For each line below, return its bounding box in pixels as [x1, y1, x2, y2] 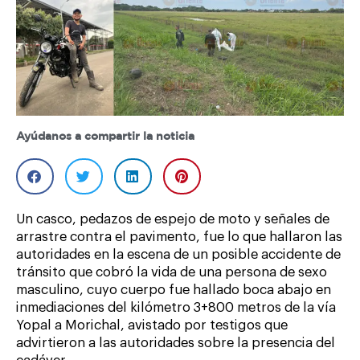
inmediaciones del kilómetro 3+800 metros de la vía [16, 301, 336, 314]
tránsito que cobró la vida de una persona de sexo [16, 265, 327, 279]
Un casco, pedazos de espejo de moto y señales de [16, 212, 329, 226]
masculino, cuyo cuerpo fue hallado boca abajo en [16, 283, 331, 297]
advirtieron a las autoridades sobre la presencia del [16, 336, 335, 350]
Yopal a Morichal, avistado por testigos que [16, 318, 288, 332]
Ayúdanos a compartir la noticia [16, 131, 194, 141]
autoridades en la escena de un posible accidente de [16, 247, 341, 261]
